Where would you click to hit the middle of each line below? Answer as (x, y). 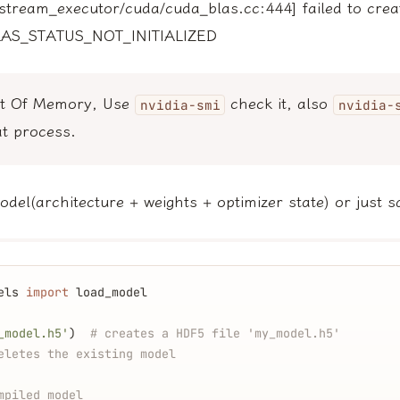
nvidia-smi (180, 104)
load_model (108, 292)
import (47, 292)
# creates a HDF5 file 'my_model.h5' (215, 333)
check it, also (279, 103)
